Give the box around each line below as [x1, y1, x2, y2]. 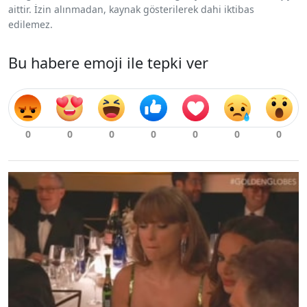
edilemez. [8, 18, 53, 32]
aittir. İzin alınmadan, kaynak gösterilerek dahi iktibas [8, 3, 254, 16]
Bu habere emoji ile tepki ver [8, 53, 208, 73]
